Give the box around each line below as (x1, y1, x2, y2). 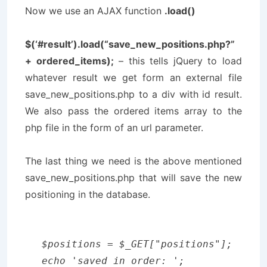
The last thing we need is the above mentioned (25, 155, 242, 167)
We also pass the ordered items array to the (25, 105, 242, 117)
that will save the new (135, 172, 242, 184)
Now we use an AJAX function (25, 5, 164, 17)
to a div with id (135, 88, 215, 100)
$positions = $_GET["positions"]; (42, 238, 232, 250)
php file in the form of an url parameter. (25, 122, 203, 133)
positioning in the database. (25, 188, 150, 200)
